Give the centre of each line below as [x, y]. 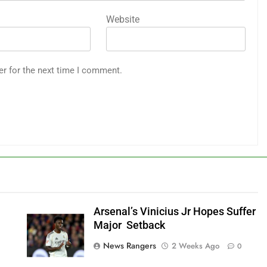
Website [123, 19]
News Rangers [129, 245]
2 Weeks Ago [195, 246]
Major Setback [129, 225]
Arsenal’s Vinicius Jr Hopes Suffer [174, 211]
